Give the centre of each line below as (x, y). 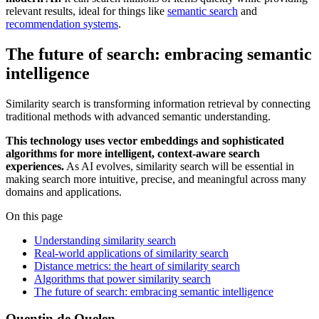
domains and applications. (64, 192)
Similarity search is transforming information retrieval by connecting (158, 103)
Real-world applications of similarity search (131, 253)
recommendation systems (62, 23)
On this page (34, 216)
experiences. (35, 166)
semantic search (203, 11)
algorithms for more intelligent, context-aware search (133, 153)
